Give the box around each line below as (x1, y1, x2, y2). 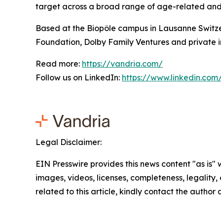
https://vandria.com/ (82, 59, 163, 69)
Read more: (36, 59, 82, 69)
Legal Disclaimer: (36, 137, 102, 147)
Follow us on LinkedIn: (36, 73, 122, 82)
